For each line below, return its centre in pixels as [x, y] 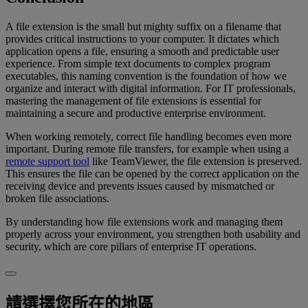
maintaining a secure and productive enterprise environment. [136, 113]
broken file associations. [57, 199]
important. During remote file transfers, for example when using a [147, 149]
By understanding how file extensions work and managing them [144, 222]
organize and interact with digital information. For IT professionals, [151, 89]
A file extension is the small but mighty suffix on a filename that [143, 27]
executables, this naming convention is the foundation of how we [146, 76]
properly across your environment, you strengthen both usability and [153, 234]
